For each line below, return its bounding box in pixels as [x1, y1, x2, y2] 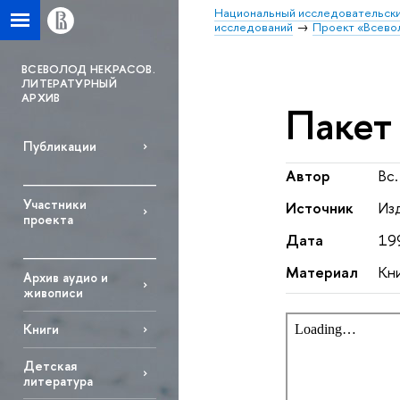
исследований [214, 19, 293, 35]
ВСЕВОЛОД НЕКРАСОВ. [21, 61, 155, 77]
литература [22, 372, 93, 390]
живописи [22, 284, 83, 302]
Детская [22, 357, 77, 375]
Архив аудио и [22, 269, 108, 287]
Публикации [22, 137, 96, 155]
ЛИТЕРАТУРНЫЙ [21, 75, 117, 91]
